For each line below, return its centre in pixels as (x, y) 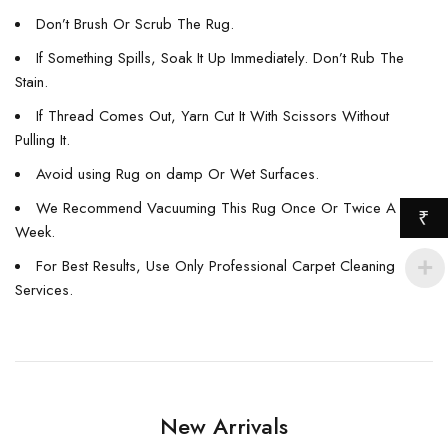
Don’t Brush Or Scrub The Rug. (135, 24)
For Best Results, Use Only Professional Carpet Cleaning (215, 266)
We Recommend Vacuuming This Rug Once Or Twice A (216, 208)
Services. (44, 290)
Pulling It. (42, 140)
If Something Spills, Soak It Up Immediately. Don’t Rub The (220, 58)
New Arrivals (224, 426)
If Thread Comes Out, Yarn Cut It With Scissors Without (212, 116)
